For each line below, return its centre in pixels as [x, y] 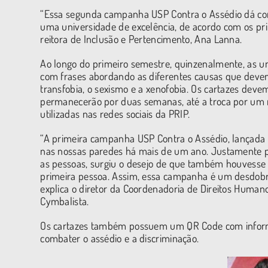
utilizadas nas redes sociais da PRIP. [115, 114]
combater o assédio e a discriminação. [120, 238]
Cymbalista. [65, 201]
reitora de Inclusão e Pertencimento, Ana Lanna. [141, 39]
